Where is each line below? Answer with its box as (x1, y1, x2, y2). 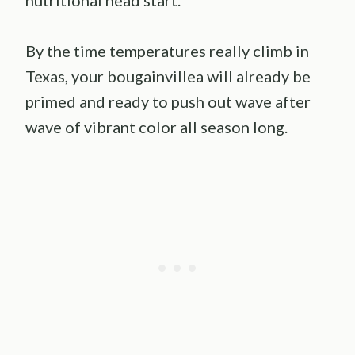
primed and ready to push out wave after (25, 91, 311, 111)
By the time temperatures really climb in (25, 40, 309, 60)
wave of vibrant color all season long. (25, 116, 288, 136)
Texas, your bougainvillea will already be (25, 66, 311, 86)
